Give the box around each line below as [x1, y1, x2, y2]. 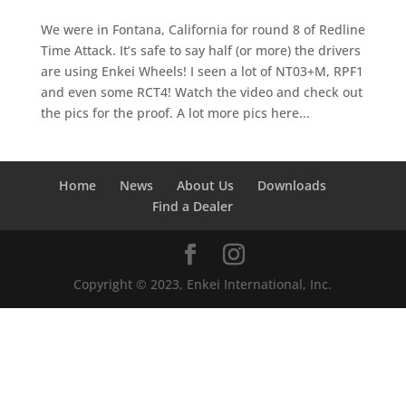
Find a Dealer [152, 198, 234, 215]
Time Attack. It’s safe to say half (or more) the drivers [40, 42, 361, 59]
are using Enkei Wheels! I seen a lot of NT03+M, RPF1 [40, 63, 363, 80]
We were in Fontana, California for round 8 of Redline [40, 21, 365, 38]
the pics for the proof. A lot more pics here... [40, 104, 310, 121]
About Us [177, 177, 235, 194]
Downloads [257, 177, 327, 194]
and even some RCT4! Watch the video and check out [40, 83, 362, 101]
